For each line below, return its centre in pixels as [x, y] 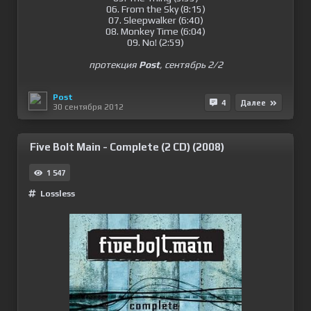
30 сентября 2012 [88, 107]
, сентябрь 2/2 [191, 65]
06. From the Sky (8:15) [155, 9]
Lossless [58, 194]
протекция [114, 65]
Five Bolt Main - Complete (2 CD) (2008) [127, 147]
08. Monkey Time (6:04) [155, 31]
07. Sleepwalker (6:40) [155, 20]
